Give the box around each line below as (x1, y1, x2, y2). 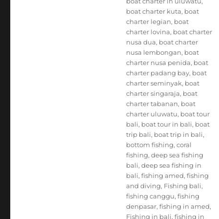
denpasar (126, 202, 156, 210)
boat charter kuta (126, 7, 181, 15)
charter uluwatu (126, 110, 177, 118)
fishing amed (141, 172, 184, 179)
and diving (126, 182, 161, 190)
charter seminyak (126, 79, 182, 87)
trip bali (126, 131, 151, 138)
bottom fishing (126, 141, 174, 149)
